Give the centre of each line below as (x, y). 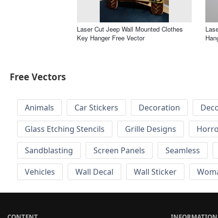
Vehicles (40, 172)
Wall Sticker (155, 172)
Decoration (159, 108)
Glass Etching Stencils (65, 129)
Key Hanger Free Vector (111, 37)
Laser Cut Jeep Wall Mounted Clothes (130, 29)
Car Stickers (96, 108)
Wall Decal (94, 172)
